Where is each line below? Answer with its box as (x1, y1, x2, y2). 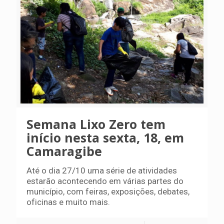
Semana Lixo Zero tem (26, 115, 165, 132)
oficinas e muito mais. (26, 196, 110, 207)
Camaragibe (26, 142, 102, 159)
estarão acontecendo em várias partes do (26, 175, 183, 186)
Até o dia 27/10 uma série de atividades (26, 165, 177, 175)
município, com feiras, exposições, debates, (26, 186, 189, 196)
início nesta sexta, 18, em (26, 128, 184, 146)
